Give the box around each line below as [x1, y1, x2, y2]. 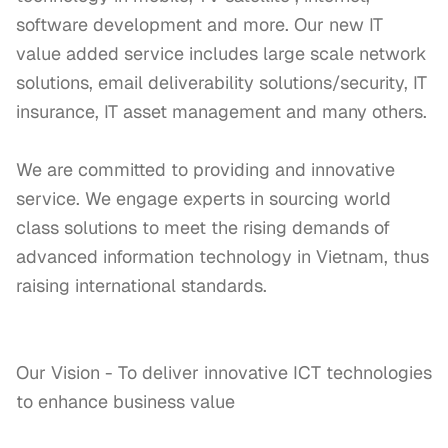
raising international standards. [16, 274, 272, 297]
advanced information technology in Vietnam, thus [16, 245, 429, 268]
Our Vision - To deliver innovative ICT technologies [16, 361, 432, 384]
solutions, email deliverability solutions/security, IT [16, 71, 427, 94]
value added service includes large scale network [16, 42, 427, 65]
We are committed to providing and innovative [16, 158, 395, 181]
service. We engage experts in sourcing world [16, 187, 391, 210]
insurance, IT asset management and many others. [16, 100, 432, 123]
